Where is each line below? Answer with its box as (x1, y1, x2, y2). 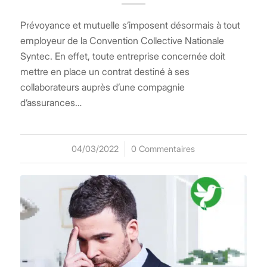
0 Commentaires (131, 143, 195, 154)
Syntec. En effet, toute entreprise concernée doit (20, 49, 225, 62)
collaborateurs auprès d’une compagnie (20, 80, 185, 93)
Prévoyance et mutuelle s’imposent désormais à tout (20, 18, 240, 31)
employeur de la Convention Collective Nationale (20, 34, 224, 46)
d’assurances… (20, 96, 82, 108)
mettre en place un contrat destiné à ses (20, 65, 190, 77)
